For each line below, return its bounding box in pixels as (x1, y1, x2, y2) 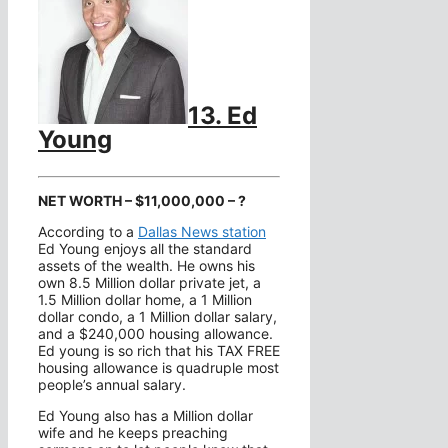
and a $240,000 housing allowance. (38, 325, 273, 343)
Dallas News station (138, 223, 266, 241)
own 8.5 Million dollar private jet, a (38, 274, 261, 292)
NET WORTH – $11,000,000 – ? (38, 192, 246, 210)
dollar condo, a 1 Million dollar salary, (38, 308, 277, 326)
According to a (38, 223, 138, 241)
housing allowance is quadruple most (38, 359, 279, 377)
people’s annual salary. (38, 376, 186, 394)
